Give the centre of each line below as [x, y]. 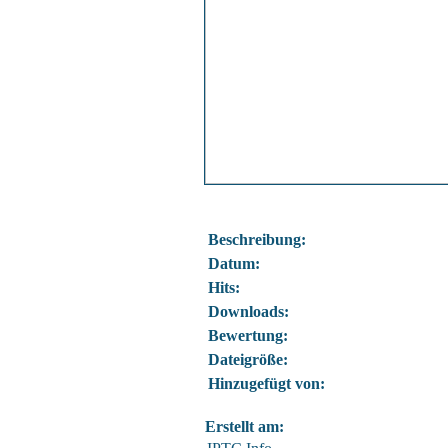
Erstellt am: [244, 426]
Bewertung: [248, 335]
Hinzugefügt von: [266, 383]
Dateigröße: [248, 359]
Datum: [234, 263]
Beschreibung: [257, 239]
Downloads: [248, 311]
